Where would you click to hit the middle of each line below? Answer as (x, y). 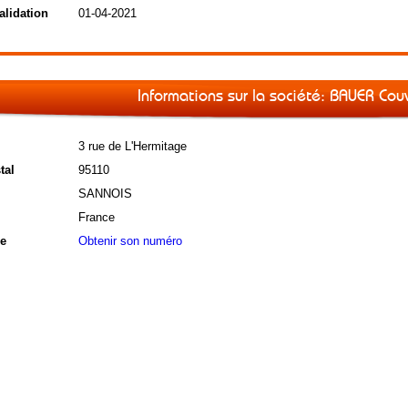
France (96, 217)
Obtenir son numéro (130, 241)
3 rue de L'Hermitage (132, 146)
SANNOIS (105, 194)
